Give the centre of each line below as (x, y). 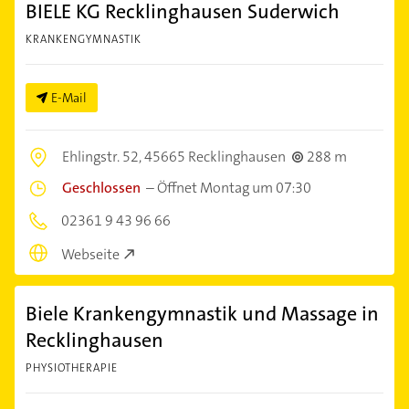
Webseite (90, 254)
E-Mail (69, 98)
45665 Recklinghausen (215, 157)
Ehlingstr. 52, (103, 157)
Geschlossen (101, 188)
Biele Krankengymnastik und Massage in (202, 313)
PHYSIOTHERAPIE (72, 367)
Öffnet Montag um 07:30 (234, 188)
